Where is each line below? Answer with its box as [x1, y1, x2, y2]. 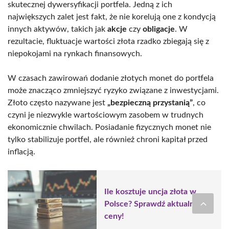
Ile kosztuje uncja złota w [104, 188, 196, 196]
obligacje [143, 25, 175, 33]
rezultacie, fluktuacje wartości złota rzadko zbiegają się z [8, 37, 209, 45]
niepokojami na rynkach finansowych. [8, 49, 142, 58]
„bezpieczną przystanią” [107, 98, 193, 107]
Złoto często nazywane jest [8, 98, 107, 107]
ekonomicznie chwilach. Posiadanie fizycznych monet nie [8, 123, 211, 131]
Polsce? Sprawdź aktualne [104, 200, 199, 209]
